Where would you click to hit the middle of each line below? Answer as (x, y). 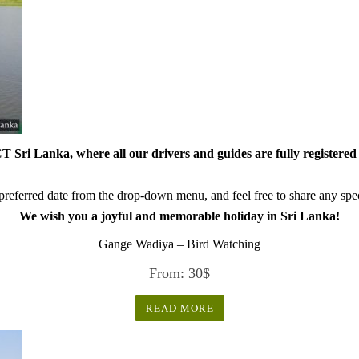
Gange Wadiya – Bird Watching (179, 244)
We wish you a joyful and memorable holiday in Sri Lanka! (179, 216)
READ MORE (179, 308)
